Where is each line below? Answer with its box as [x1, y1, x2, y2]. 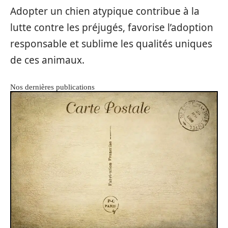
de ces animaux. [10, 53, 84, 67]
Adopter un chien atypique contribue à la [10, 4, 199, 18]
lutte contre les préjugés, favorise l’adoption [10, 20, 213, 34]
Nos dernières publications [10, 82, 95, 91]
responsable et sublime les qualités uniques [10, 37, 212, 50]
